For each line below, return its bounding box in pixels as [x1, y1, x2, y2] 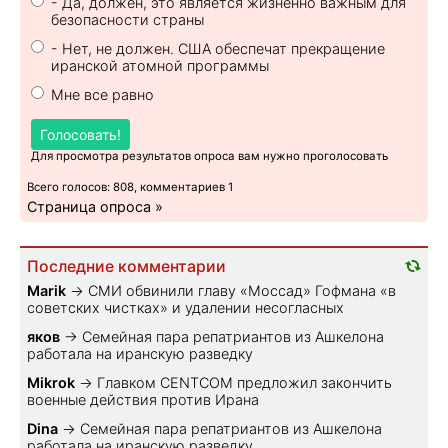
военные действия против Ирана [27, 390, 259, 408]
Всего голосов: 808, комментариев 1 [27, 179, 233, 194]
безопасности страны [51, 10, 204, 28]
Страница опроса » [27, 197, 163, 215]
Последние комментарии [27, 256, 226, 276]
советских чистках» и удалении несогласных [27, 298, 344, 316]
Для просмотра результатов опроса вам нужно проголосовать [31, 148, 388, 163]
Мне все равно [51, 85, 154, 103]
